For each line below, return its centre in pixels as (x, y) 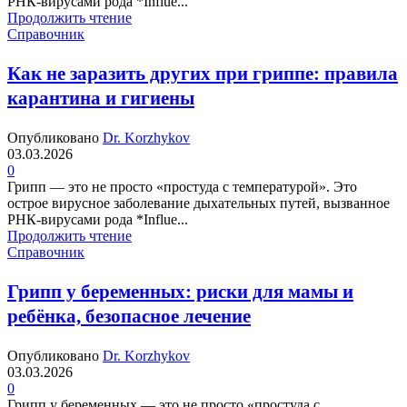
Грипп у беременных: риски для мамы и (180, 292)
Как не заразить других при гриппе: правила (203, 74)
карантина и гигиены (101, 99)
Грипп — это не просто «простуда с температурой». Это (182, 187)
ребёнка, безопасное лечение (129, 317)
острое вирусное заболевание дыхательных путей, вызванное (199, 203)
